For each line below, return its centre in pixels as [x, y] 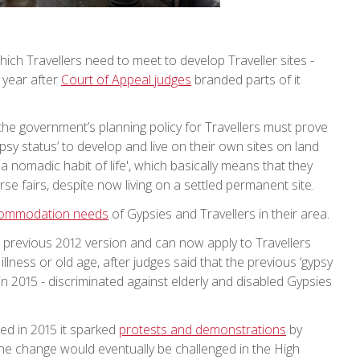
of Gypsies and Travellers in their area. [219, 214]
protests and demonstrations [202, 330]
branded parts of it [246, 80]
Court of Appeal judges [126, 80]
